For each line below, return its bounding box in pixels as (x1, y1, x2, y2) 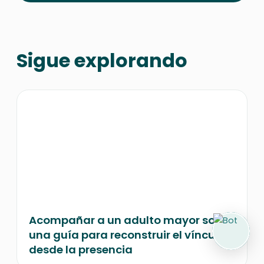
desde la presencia (29, 242, 133, 258)
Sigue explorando (16, 47, 187, 74)
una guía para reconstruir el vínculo (29, 227, 225, 243)
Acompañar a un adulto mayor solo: (29, 213, 228, 228)
